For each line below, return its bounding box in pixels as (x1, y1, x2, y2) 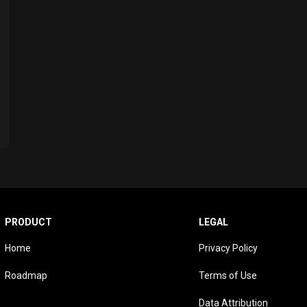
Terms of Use (199, 270, 258, 282)
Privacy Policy (199, 243, 258, 254)
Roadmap (5, 270, 48, 282)
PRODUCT (5, 217, 53, 228)
